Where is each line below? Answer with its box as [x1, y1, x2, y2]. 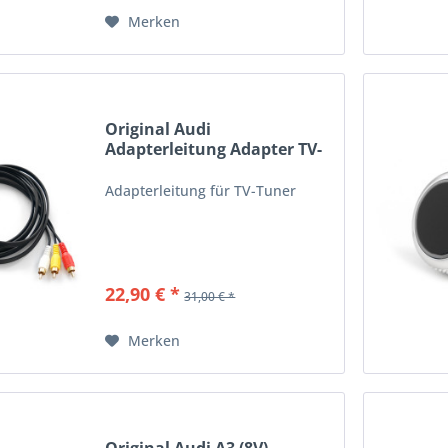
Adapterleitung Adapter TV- [105, 138, 323, 161]
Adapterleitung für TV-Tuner [105, 181, 297, 201]
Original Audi [105, 118, 212, 141]
